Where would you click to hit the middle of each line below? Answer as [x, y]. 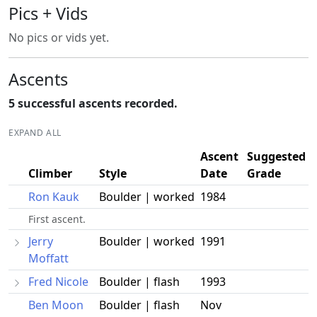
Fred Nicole [58, 282]
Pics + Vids [48, 13]
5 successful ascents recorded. [93, 103]
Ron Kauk [54, 197]
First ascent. [57, 219]
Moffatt [48, 258]
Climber [50, 173]
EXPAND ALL [35, 133]
